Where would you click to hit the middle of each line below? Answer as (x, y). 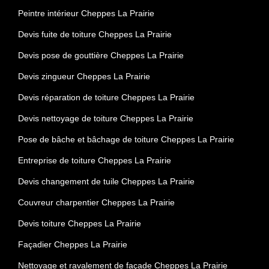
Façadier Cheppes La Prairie (73, 244)
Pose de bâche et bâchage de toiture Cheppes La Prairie (126, 139)
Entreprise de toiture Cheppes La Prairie (95, 160)
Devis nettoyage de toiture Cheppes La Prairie (106, 118)
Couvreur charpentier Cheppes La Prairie (96, 202)
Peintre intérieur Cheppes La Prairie (86, 13)
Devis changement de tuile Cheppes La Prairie (106, 181)
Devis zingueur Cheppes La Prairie (84, 76)
